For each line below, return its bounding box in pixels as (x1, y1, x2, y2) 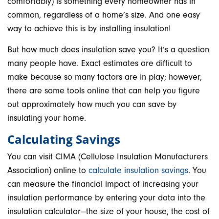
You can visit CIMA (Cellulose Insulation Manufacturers (7, 152, 208, 162)
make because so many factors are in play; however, (7, 72, 202, 82)
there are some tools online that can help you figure (7, 86, 200, 96)
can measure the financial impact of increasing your (7, 179, 198, 189)
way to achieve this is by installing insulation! (7, 23, 171, 34)
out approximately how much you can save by (7, 99, 176, 109)
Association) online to (7, 165, 88, 175)
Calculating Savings (7, 131, 120, 147)
